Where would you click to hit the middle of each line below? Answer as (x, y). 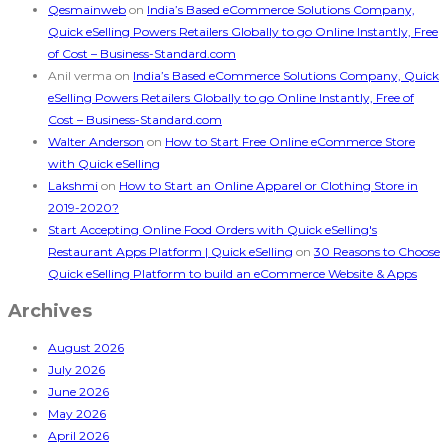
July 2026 (76, 370)
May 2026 (77, 414)
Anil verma (80, 76)
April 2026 (78, 436)
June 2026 (78, 392)
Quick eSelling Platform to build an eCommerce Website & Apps (232, 274)
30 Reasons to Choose (377, 252)
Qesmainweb (87, 10)
